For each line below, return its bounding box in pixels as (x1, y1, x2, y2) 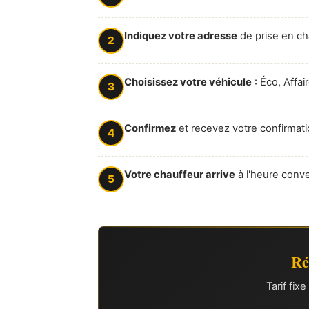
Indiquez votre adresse (124, 29, 237, 42)
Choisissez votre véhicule (124, 75, 252, 88)
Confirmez (124, 121, 176, 134)
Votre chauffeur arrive (124, 168, 235, 181)
